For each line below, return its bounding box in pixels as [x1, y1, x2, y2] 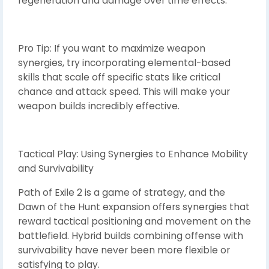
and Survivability [18, 162, 94, 175]
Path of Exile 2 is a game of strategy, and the [18, 186, 225, 199]
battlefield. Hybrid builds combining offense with [18, 229, 243, 242]
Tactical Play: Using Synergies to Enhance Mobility [18, 147, 248, 160]
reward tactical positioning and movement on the [18, 214, 251, 228]
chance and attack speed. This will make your [18, 85, 230, 98]
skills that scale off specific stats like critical [18, 70, 220, 83]
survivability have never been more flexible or [18, 243, 230, 256]
